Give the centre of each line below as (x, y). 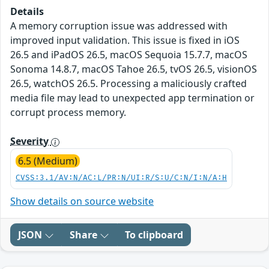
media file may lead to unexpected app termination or (132, 98)
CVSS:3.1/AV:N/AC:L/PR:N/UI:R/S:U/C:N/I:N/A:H (121, 178)
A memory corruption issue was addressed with (119, 26)
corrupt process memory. (68, 113)
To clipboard (154, 235)
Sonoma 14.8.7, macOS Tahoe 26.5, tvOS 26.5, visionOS (134, 69)
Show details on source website (82, 201)
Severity (31, 141)
